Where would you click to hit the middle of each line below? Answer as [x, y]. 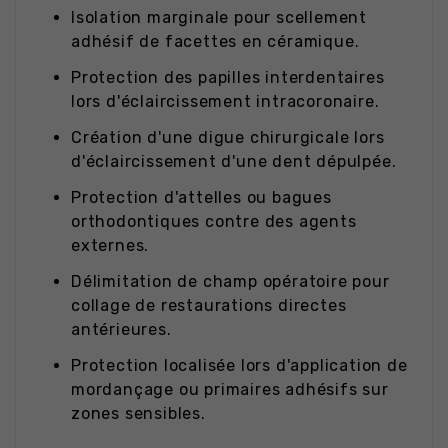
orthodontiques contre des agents [214, 222]
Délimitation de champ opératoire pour [230, 282]
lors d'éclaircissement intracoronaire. [225, 102]
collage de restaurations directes [209, 306]
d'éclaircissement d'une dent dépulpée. [234, 162]
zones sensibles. [138, 414]
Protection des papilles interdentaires [228, 78]
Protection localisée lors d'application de [239, 366]
